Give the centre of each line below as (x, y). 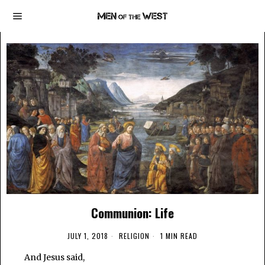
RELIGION (134, 236)
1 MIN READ (178, 236)
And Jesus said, (54, 258)
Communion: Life (132, 213)
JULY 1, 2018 (88, 236)
